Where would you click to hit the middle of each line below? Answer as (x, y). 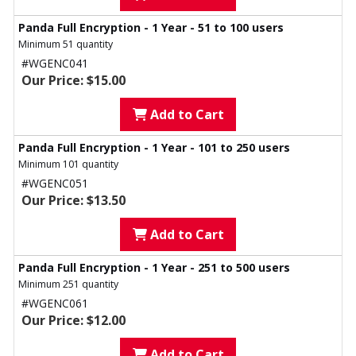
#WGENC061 (55, 304)
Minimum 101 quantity (68, 164)
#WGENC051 (55, 184)
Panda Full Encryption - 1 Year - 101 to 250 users (154, 148)
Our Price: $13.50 (74, 201)
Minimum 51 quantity (66, 44)
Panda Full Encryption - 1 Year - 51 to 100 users (151, 28)
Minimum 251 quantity (68, 284)
